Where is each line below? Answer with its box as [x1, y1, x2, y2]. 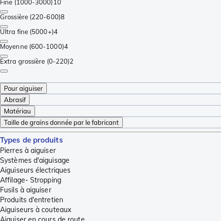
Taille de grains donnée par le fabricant [4, 118, 119, 127]
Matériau [4, 107, 31, 115]
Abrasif [4, 96, 26, 104]
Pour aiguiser [4, 84, 43, 93]
